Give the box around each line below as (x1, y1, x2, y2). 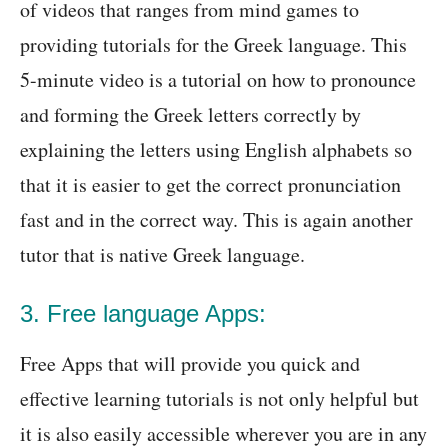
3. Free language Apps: (20, 300, 266, 328)
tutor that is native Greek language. (20, 241, 305, 269)
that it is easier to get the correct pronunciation (20, 171, 401, 199)
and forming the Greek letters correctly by (20, 101, 361, 129)
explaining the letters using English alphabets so (20, 136, 412, 164)
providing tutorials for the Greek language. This (20, 31, 407, 59)
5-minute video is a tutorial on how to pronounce (20, 66, 416, 94)
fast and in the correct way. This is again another (20, 206, 413, 234)
